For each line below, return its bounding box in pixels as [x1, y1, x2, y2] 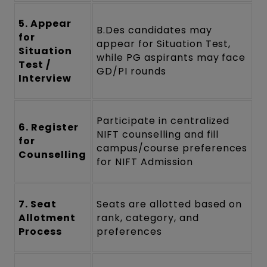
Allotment [18, 211, 76, 225]
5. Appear [18, 17, 72, 31]
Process [18, 225, 63, 239]
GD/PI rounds [97, 64, 166, 79]
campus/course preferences [97, 141, 248, 156]
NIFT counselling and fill [97, 128, 219, 142]
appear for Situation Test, [97, 37, 231, 51]
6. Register [18, 120, 79, 135]
